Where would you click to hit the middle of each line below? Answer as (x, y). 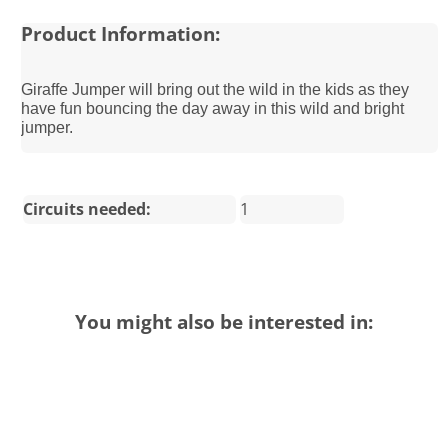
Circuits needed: (87, 208)
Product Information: (121, 33)
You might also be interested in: (224, 321)
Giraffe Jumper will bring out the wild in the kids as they (215, 89)
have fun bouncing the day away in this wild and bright (213, 108)
